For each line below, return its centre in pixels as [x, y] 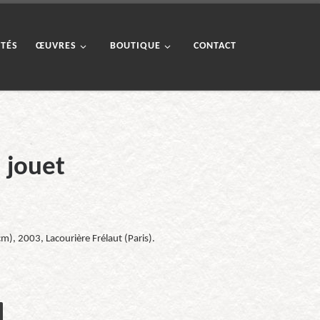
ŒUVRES [56, 46]
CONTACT [215, 46]
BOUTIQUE [135, 46]
